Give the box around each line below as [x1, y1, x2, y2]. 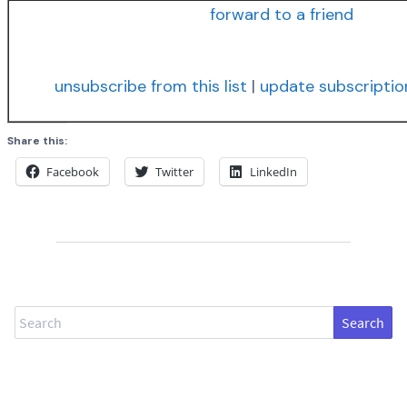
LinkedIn [250, 163, 297, 180]
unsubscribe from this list [55, 74, 247, 97]
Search [14, 307, 56, 326]
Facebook [46, 163, 99, 180]
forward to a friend [210, 3, 353, 25]
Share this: [7, 133, 67, 148]
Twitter [155, 163, 194, 180]
